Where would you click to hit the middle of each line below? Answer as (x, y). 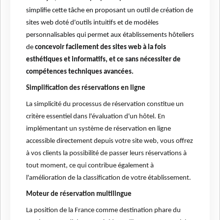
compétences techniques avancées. (80, 72)
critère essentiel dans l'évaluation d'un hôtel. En (96, 117)
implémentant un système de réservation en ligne (98, 129)
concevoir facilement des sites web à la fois (100, 48)
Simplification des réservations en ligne (86, 88)
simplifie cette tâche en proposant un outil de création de (110, 11)
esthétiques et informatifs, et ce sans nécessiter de (103, 60)
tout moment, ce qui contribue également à (90, 166)
